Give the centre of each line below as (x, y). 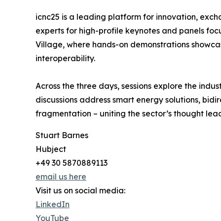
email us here (61, 177)
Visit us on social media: (80, 191)
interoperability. (65, 58)
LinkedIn (53, 204)
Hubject (51, 149)
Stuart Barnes (62, 135)
